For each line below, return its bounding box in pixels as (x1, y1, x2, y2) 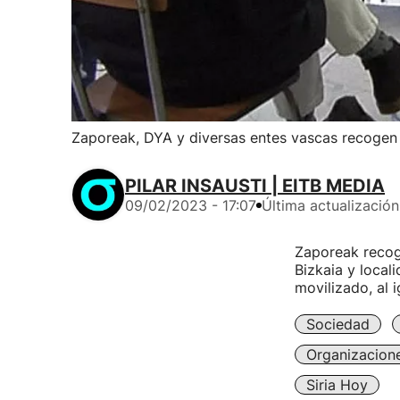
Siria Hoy (305, 376, 368, 394)
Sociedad (305, 315, 370, 333)
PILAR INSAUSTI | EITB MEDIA (125, 175, 385, 196)
